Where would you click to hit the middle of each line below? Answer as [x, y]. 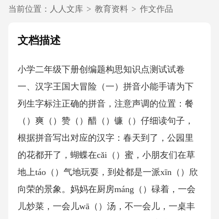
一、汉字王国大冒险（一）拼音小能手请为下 [105, 87]
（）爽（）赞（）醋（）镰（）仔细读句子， [105, 121]
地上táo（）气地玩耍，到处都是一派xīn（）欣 [108, 172]
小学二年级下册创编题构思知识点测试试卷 [101, 70]
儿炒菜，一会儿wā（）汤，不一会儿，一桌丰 [106, 207]
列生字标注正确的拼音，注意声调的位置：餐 [105, 104]
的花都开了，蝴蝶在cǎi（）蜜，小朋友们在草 [106, 155]
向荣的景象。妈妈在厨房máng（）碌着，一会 [106, 189]
